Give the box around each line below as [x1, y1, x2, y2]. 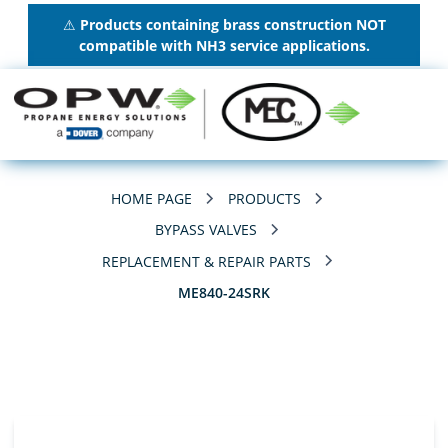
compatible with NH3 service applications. [78, 35, 370, 55]
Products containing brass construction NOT [75, 14, 386, 34]
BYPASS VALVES [155, 220, 257, 240]
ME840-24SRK [178, 282, 270, 302]
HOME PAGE [111, 189, 192, 209]
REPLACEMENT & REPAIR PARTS [101, 251, 311, 271]
